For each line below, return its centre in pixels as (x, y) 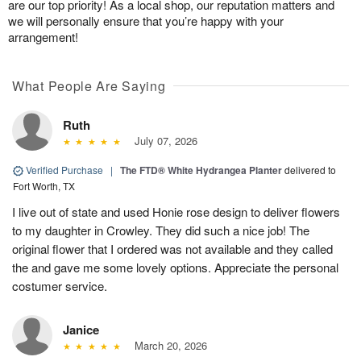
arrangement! (43, 36)
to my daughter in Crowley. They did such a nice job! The (161, 230)
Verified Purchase (64, 169)
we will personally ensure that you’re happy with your (146, 20)
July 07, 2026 (162, 140)
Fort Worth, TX (44, 185)
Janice (81, 329)
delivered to (310, 169)
